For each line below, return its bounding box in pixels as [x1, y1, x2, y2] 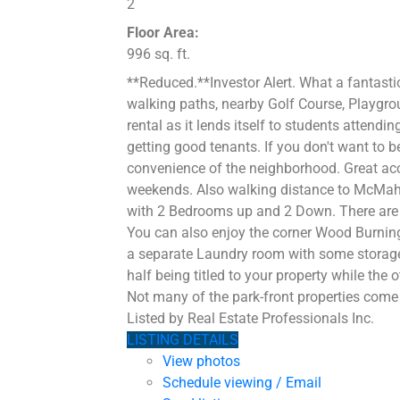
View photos [162, 353, 240, 371]
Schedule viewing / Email [162, 374, 321, 392]
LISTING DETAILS [127, 331, 238, 349]
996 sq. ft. [127, 46, 190, 63]
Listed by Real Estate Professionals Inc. [127, 310, 374, 328]
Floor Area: [127, 24, 199, 42]
